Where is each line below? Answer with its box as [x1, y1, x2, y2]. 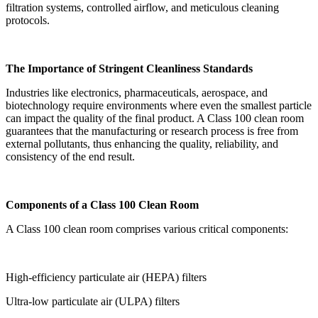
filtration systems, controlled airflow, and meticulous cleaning [6, 1, 279, 14]
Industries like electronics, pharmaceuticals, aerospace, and [6, 87, 268, 99]
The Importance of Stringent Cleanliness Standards [6, 62, 253, 75]
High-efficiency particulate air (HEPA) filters [6, 271, 207, 284]
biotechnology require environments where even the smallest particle [6, 99, 312, 112]
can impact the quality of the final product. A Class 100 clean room [6, 112, 304, 125]
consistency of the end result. [6, 150, 135, 163]
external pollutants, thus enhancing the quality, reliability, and [6, 138, 278, 150]
